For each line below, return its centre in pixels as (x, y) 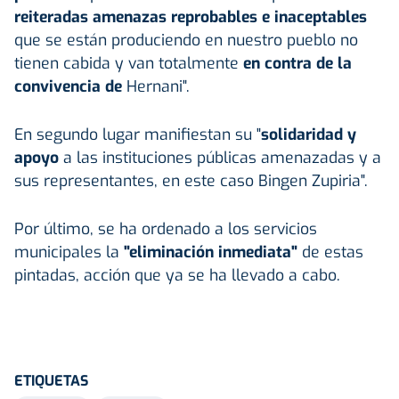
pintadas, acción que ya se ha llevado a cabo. (177, 275)
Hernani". (158, 86)
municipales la (67, 252)
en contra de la (297, 63)
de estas (333, 252)
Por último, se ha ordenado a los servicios (166, 228)
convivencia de (70, 86)
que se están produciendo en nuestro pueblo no (186, 40)
